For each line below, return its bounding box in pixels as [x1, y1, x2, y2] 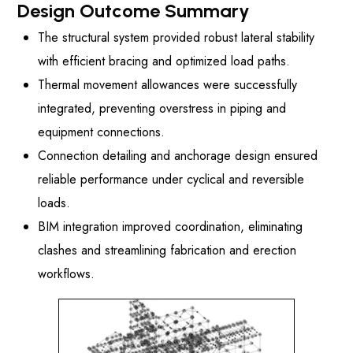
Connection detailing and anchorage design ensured [38, 147, 318, 165]
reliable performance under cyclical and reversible [38, 170, 304, 189]
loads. [38, 194, 70, 213]
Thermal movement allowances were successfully [38, 76, 297, 95]
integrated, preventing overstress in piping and [38, 99, 286, 118]
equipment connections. [38, 123, 165, 142]
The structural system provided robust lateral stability [38, 28, 314, 47]
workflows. [38, 265, 95, 284]
